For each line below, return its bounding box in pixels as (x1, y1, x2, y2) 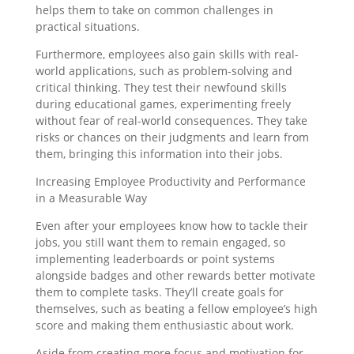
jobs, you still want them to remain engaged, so (35, 235, 285, 250)
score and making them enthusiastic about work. (35, 318, 294, 333)
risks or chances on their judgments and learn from (35, 130, 309, 145)
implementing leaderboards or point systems (35, 251, 275, 266)
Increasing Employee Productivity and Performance (35, 174, 306, 189)
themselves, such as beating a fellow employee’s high (35, 301, 318, 316)
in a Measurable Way (35, 190, 150, 205)
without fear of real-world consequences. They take (35, 113, 307, 128)
